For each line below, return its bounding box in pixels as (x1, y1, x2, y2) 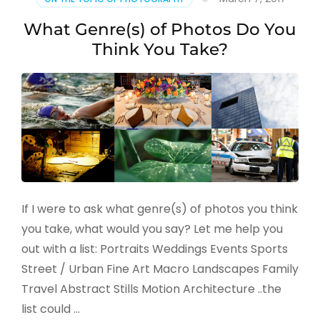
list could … (21, 301, 80, 318)
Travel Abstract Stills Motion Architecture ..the (21, 281, 281, 298)
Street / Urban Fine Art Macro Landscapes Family (21, 261, 299, 278)
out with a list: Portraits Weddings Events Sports (21, 241, 288, 258)
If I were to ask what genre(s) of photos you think (21, 201, 298, 218)
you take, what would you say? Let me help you (21, 221, 283, 238)
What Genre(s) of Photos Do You (24, 19, 296, 39)
